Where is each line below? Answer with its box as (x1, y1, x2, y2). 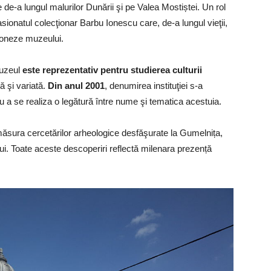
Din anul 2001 (48, 80, 105, 91)
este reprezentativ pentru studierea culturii (22, 64, 202, 75)
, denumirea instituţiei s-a (105, 80, 203, 91)
